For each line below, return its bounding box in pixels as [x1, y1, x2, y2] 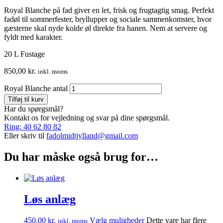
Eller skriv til [4, 131, 46, 140]
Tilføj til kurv [8, 95, 44, 103]
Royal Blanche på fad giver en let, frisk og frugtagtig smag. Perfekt [4, 5, 214, 14]
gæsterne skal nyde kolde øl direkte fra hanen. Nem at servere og [4, 23, 207, 32]
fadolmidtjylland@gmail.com [46, 131, 138, 140]
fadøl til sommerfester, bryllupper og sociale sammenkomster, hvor [4, 14, 212, 23]
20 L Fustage [4, 49, 45, 58]
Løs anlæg [24, 192, 76, 206]
